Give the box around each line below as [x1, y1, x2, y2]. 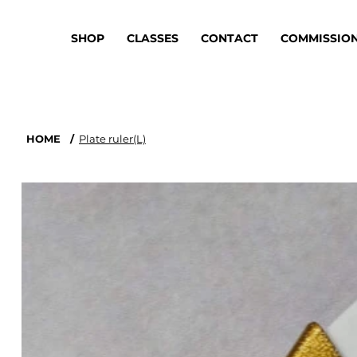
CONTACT [201, 30, 259, 45]
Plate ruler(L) [78, 132, 146, 146]
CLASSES [127, 30, 179, 45]
